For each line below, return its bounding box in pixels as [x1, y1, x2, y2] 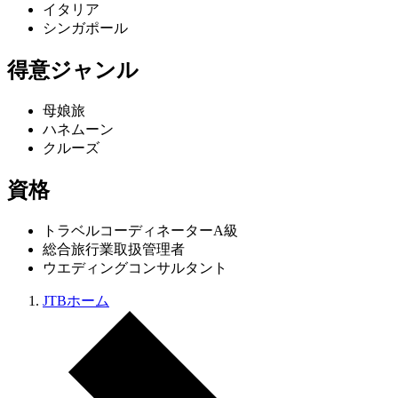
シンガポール [43, 20, 128, 36]
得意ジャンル [7, 59, 139, 83]
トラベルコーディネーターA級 [43, 223, 238, 239]
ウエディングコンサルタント [43, 260, 227, 276]
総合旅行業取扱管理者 [43, 242, 185, 258]
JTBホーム [43, 293, 109, 309]
